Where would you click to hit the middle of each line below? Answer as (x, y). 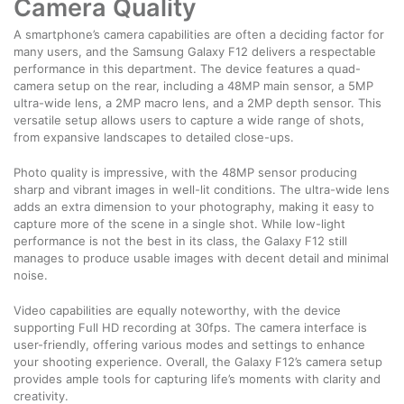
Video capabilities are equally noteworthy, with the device (177, 310)
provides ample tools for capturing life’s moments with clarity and (197, 378)
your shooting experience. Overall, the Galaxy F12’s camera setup (198, 361)
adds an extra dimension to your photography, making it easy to (194, 206)
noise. (31, 275)
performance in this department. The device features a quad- (187, 68)
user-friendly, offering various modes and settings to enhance (189, 344)
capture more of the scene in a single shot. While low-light (179, 223)
